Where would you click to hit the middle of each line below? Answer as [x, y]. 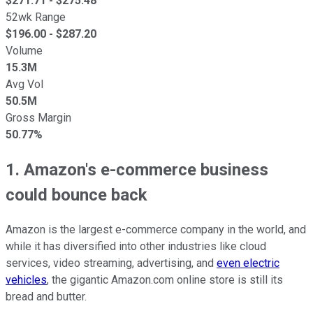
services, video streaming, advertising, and [111, 263]
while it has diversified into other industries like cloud [136, 246]
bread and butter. [48, 296]
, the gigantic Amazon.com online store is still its [165, 279]
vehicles [26, 279]
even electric [248, 263]
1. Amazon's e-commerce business [137, 169]
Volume [24, 50]
